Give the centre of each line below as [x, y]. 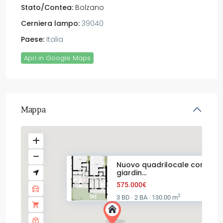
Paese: [33, 39]
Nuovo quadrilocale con [161, 165]
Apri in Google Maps [57, 58]
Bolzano [90, 7]
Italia [54, 39]
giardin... [132, 172]
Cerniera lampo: [50, 23]
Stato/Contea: [47, 7]
